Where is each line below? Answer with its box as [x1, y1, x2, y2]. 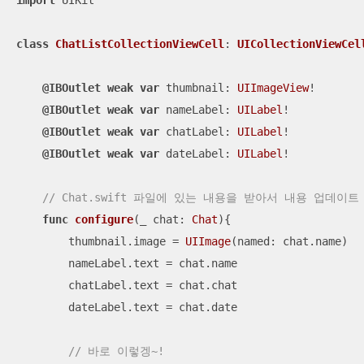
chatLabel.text [16, 279, 166, 292]
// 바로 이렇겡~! [68, 344, 164, 358]
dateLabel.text [16, 301, 166, 314]
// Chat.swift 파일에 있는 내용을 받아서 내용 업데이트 [42, 191, 359, 205]
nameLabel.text [16, 257, 166, 271]
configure [75, 213, 133, 227]
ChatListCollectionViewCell [55, 37, 224, 51]
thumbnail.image [16, 235, 172, 249]
